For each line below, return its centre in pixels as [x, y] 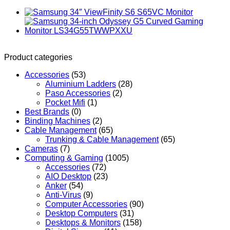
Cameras [41, 148]
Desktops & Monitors [83, 222]
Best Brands [47, 111]
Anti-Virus [63, 195]
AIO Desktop [68, 176]
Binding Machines [57, 121]
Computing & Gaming [64, 158]
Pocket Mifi [65, 102]
